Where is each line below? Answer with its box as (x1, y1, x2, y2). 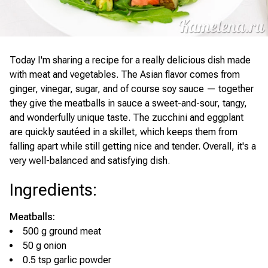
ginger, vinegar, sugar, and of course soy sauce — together (10, 83, 254, 95)
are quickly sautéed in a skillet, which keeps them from (10, 126, 237, 138)
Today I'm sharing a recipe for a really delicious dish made (10, 54, 251, 66)
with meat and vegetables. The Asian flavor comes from (10, 69, 240, 80)
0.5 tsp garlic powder (23, 254, 111, 266)
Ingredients (10, 180, 93, 200)
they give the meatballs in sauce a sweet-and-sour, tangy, (10, 98, 247, 109)
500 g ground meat (23, 226, 101, 237)
